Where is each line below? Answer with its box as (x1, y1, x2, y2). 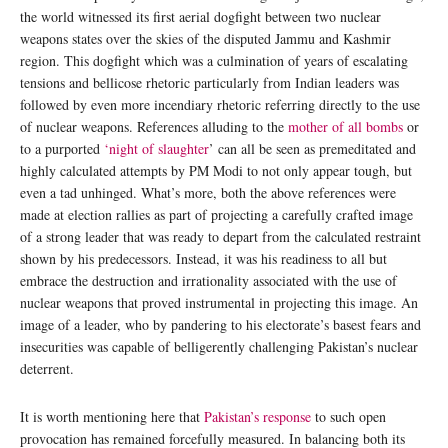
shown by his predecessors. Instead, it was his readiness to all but (20, 248, 387, 268)
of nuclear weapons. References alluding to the (20, 116, 288, 136)
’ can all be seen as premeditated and (209, 138, 416, 158)
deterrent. (20, 358, 74, 378)
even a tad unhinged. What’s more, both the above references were (20, 182, 396, 202)
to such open (311, 406, 386, 426)
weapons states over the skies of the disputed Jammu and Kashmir (20, 28, 391, 48)
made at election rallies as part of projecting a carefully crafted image (20, 204, 413, 224)
